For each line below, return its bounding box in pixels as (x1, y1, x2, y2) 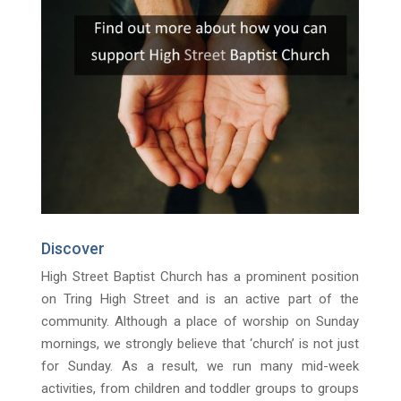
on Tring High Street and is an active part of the (40, 291, 359, 308)
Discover (40, 239, 105, 259)
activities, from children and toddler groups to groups (40, 380, 359, 397)
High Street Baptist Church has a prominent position (40, 269, 359, 286)
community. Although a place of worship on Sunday (40, 313, 359, 330)
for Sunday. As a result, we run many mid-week (40, 358, 359, 375)
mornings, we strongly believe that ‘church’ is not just (40, 336, 359, 353)
